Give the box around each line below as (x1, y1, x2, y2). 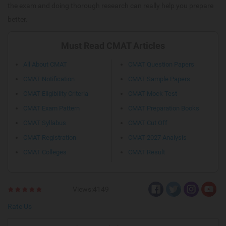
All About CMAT (23, 60, 67, 68)
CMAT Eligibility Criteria (23, 89, 88, 97)
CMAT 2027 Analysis (128, 133, 187, 141)
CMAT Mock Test (128, 89, 177, 97)
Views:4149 (73, 185, 109, 193)
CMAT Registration (23, 133, 76, 141)
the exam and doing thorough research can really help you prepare (8, 1, 213, 10)
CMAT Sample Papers (128, 75, 190, 83)
